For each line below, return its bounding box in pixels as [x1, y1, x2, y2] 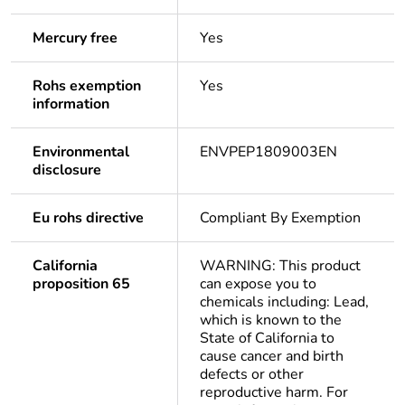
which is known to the [200, 310, 342, 331]
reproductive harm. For [200, 382, 348, 403]
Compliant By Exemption [200, 208, 361, 229]
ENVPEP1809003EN [200, 142, 337, 163]
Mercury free [33, 28, 118, 49]
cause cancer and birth [200, 346, 344, 367]
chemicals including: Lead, [200, 292, 369, 313]
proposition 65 [33, 274, 130, 295]
